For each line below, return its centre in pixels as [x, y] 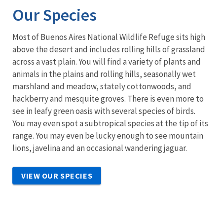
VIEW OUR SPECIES [57, 175]
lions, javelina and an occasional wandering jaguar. [100, 148]
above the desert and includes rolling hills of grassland [109, 49]
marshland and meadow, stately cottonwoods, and [102, 86]
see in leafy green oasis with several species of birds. [104, 111]
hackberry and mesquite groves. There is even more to [108, 98]
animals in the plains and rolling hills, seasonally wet [104, 74]
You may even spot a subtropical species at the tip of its [110, 123]
